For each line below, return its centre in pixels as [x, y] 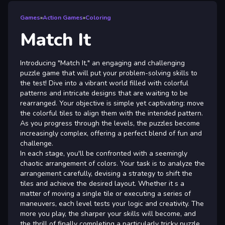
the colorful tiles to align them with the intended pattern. [111, 113]
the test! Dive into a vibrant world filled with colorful [104, 83]
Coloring [98, 17]
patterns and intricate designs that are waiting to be [104, 93]
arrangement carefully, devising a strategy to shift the [106, 173]
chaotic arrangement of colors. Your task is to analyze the [113, 163]
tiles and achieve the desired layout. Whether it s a [102, 183]
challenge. [37, 143]
